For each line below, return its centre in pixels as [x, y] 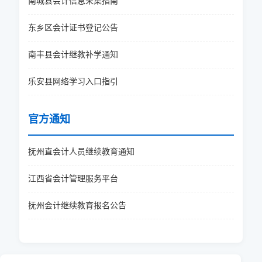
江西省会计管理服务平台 [73, 178]
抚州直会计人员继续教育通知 [81, 151]
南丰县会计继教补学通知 [73, 54]
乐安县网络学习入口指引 [73, 81]
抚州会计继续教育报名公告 [77, 205]
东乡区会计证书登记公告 [73, 27]
